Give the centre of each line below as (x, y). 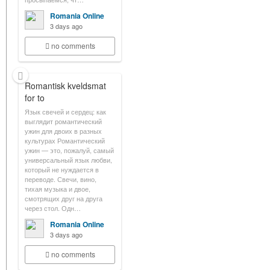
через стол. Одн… (53, 208)
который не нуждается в (62, 169)
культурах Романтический (65, 140)
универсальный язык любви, (68, 160)
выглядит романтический (63, 121)
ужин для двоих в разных (63, 131)
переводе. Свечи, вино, (61, 179)
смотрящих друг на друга (64, 198)
